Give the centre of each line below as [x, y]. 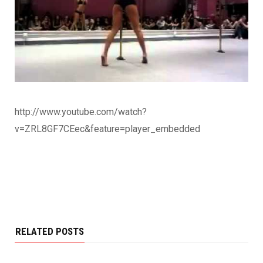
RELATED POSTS [50, 232]
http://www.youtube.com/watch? [81, 112]
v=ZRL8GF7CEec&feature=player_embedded [107, 129]
